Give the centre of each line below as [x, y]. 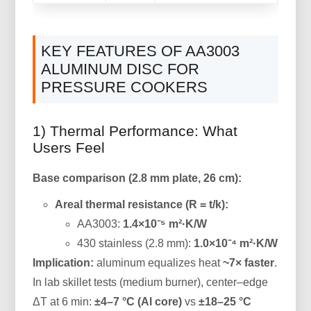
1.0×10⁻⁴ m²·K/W [236, 243]
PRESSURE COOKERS [125, 87]
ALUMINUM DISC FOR [120, 69]
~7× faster [249, 262]
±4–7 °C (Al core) [138, 301]
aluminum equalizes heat [159, 262]
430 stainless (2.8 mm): [136, 243]
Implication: [64, 262]
